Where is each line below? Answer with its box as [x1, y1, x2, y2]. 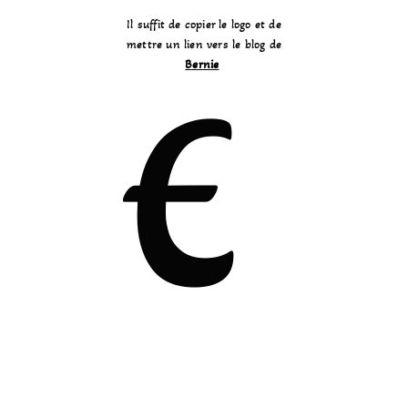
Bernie [185, 56, 219, 73]
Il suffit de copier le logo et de [127, 16, 281, 33]
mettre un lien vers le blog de [127, 36, 281, 53]
